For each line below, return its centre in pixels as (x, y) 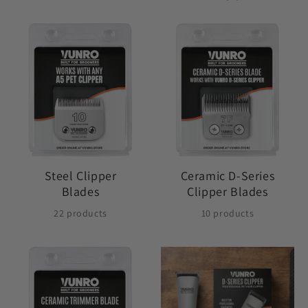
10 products (228, 213)
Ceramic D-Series (228, 176)
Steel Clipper (80, 176)
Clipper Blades (228, 192)
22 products (80, 213)
